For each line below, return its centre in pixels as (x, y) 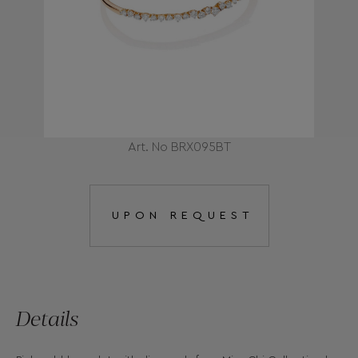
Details (48, 318)
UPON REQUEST (183, 216)
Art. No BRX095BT (179, 147)
